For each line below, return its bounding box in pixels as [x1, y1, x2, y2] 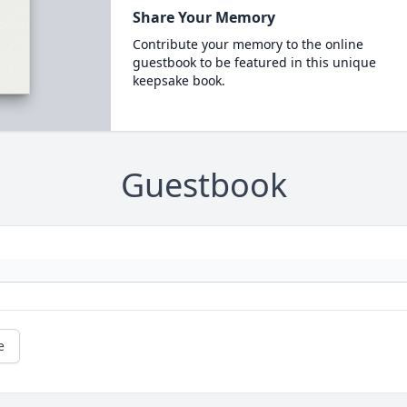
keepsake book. [132, 72, 225, 89]
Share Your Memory [132, 7, 275, 27]
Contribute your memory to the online [132, 35, 363, 53]
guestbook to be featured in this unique [132, 54, 376, 71]
